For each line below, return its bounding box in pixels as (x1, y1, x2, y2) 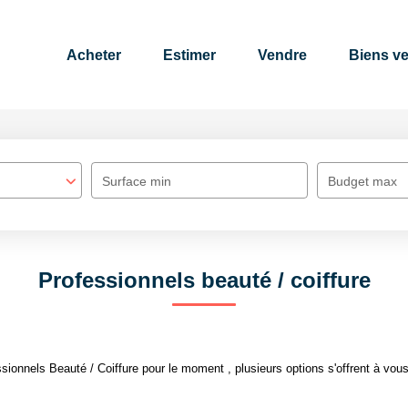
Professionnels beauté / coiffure (37, 268, 371, 292)
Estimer (163, 46, 216, 63)
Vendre (258, 46, 307, 63)
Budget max (328, 174, 397, 189)
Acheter (66, 46, 121, 63)
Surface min (102, 174, 171, 189)
